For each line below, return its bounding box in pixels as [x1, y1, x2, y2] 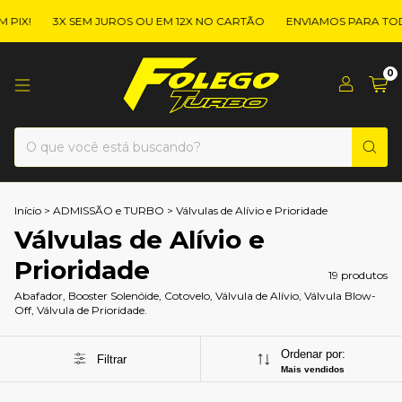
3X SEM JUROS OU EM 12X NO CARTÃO [33, 14, 246, 28]
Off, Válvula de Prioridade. [14, 303, 147, 318]
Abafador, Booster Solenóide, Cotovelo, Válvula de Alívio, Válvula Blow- [14, 289, 376, 303]
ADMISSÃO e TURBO [53, 204, 164, 218]
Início [14, 204, 41, 218]
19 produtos [328, 268, 388, 283]
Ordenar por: [280, 347, 345, 362]
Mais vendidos [280, 364, 345, 375]
